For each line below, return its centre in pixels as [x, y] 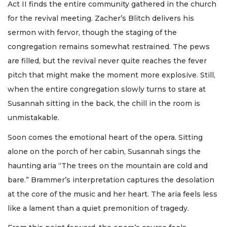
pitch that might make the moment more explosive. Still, [111, 75]
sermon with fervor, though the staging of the [92, 33]
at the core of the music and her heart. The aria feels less [112, 194]
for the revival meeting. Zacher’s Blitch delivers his [101, 18]
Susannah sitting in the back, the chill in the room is [104, 104]
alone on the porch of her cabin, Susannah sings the [104, 151]
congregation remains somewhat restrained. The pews [109, 47]
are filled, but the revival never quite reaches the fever [107, 61]
